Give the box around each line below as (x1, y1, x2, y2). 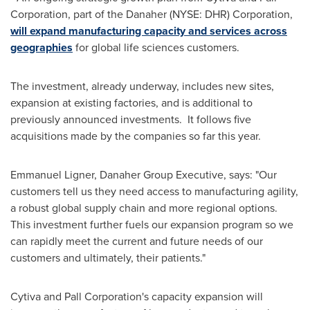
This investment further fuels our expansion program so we (10, 217, 293, 232)
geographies (10, 39, 73, 55)
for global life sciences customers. (73, 39, 239, 55)
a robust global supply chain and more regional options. (10, 200, 277, 216)
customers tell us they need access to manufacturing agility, (10, 183, 298, 199)
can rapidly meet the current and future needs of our (10, 233, 263, 249)
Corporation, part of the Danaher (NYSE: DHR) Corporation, (10, 6, 293, 22)
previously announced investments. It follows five (10, 111, 251, 127)
